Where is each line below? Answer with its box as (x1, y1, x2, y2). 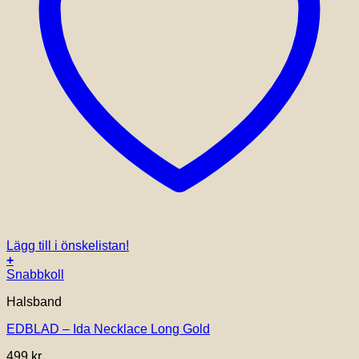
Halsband (6, 295, 62, 309)
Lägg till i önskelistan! (6, 239, 129, 253)
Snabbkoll (6, 268, 64, 282)
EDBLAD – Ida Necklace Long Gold (6, 322, 210, 337)
